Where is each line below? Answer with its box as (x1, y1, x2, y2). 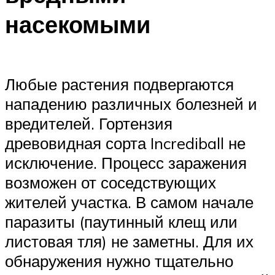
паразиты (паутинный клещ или (5, 212, 238, 232)
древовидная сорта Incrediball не (5, 133, 246, 153)
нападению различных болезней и (5, 94, 257, 114)
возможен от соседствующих (5, 172, 216, 193)
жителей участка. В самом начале (5, 192, 254, 212)
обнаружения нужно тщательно (5, 251, 233, 271)
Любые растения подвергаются (5, 74, 234, 95)
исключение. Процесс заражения (5, 153, 247, 173)
